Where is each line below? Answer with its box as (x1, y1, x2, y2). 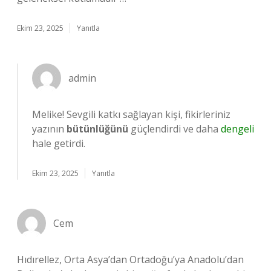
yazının (32, 122, 67, 135)
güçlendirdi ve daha (128, 122, 221, 135)
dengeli (221, 122, 254, 135)
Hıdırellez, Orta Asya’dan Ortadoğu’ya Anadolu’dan (17, 253, 244, 266)
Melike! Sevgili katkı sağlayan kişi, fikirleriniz (32, 108, 230, 121)
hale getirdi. (32, 137, 85, 150)
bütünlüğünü (67, 122, 128, 135)
